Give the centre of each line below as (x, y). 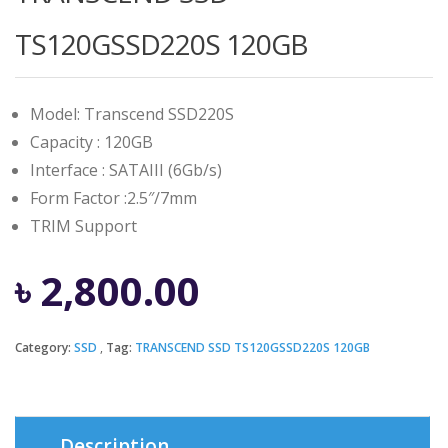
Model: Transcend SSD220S (132, 114)
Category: (44, 347)
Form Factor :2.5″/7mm (113, 198)
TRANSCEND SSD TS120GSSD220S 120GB (252, 347)
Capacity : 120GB (91, 142)
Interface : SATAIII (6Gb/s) (126, 170)
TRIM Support (83, 226)
